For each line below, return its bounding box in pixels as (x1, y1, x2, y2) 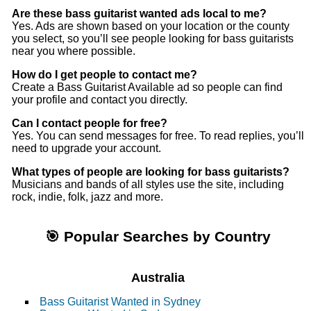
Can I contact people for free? (12, 117, 167, 130)
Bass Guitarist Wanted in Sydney (40, 296, 201, 308)
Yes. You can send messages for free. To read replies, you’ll (12, 130, 304, 142)
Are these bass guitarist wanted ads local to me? (12, 8, 267, 20)
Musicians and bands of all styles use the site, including (12, 178, 284, 191)
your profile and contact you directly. (12, 94, 187, 106)
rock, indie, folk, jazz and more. (12, 191, 163, 203)
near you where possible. (12, 45, 135, 58)
